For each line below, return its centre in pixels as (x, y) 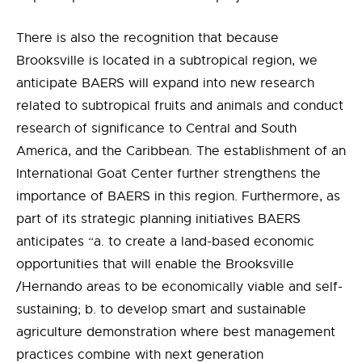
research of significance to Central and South (156, 129)
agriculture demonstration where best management (176, 333)
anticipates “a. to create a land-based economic (165, 242)
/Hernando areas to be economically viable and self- (179, 287)
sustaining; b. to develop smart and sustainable (161, 310)
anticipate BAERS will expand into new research (165, 84)
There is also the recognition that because (147, 38)
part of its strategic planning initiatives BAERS (158, 219)
